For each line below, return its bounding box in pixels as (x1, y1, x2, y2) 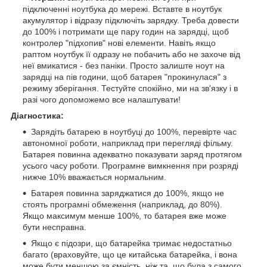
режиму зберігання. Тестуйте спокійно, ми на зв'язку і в (23, 83, 238, 93)
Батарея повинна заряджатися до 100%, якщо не (31, 188, 224, 198)
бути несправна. (23, 222, 86, 232)
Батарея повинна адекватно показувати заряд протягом (23, 149, 242, 159)
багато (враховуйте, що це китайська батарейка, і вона (23, 249, 237, 259)
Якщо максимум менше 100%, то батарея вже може (23, 210, 226, 221)
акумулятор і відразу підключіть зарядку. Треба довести (23, 15, 239, 25)
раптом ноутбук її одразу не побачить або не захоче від (23, 49, 240, 59)
